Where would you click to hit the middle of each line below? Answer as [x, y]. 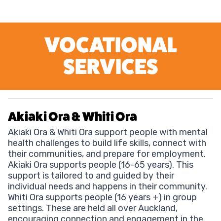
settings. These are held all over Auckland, [93, 208]
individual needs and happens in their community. [108, 187]
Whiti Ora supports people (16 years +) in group [102, 198]
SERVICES [110, 67]
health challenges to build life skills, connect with [107, 143]
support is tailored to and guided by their [91, 176]
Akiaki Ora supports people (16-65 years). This [101, 165]
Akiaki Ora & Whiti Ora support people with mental [108, 132]
